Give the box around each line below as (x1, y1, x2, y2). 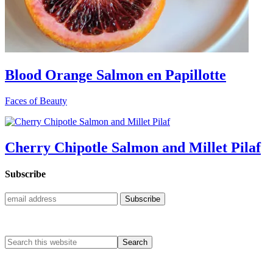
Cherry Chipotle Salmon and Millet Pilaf (5, 139, 261, 155)
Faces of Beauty (5, 95, 67, 106)
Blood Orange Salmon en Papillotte (5, 66, 226, 83)
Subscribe (5, 168, 46, 179)
